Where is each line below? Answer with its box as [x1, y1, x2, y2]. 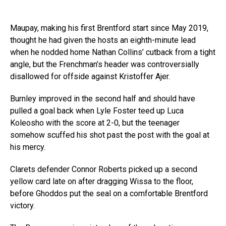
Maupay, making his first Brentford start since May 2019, [10, 23, 208, 33]
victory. [10, 201, 35, 211]
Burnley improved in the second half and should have [10, 94, 195, 104]
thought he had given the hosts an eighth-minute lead [10, 35, 196, 45]
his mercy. [10, 142, 45, 152]
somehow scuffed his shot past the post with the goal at [10, 130, 209, 140]
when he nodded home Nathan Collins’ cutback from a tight [10, 47, 215, 58]
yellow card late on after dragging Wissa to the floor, [10, 177, 193, 187]
